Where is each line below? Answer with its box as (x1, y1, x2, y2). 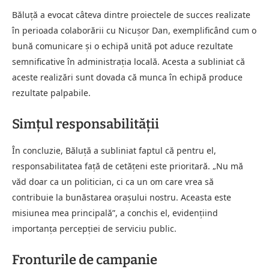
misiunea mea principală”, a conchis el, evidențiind (12, 207, 218, 219)
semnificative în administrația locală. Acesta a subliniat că (12, 55, 245, 67)
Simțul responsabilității (12, 115, 159, 132)
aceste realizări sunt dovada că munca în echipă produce (12, 71, 243, 83)
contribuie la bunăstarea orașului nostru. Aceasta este (12, 191, 231, 203)
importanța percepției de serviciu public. (12, 222, 177, 234)
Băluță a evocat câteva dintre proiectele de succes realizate (12, 8, 250, 20)
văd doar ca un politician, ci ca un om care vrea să (12, 175, 214, 187)
